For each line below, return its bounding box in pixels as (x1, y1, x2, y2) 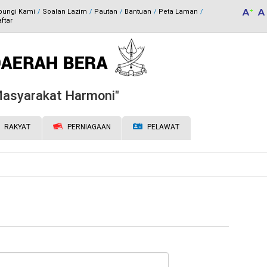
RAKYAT (2, 123, 31, 131)
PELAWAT (145, 123, 180, 131)
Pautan (94, 8, 117, 15)
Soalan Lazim (42, 8, 87, 15)
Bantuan (124, 8, 151, 15)
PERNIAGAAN (66, 123, 111, 131)
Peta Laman (158, 8, 198, 15)
